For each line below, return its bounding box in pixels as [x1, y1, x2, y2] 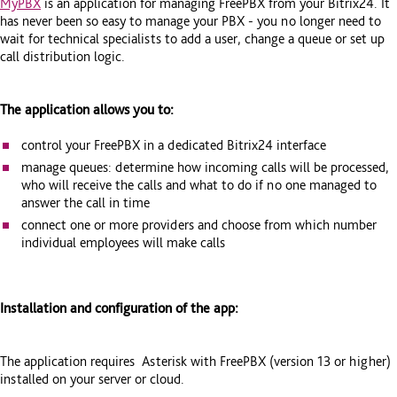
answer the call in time [21, 194, 150, 211]
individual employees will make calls [21, 234, 225, 251]
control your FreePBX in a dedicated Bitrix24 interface [21, 136, 326, 153]
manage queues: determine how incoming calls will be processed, [21, 159, 389, 175]
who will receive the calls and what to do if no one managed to [21, 176, 377, 193]
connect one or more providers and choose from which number [21, 216, 377, 233]
